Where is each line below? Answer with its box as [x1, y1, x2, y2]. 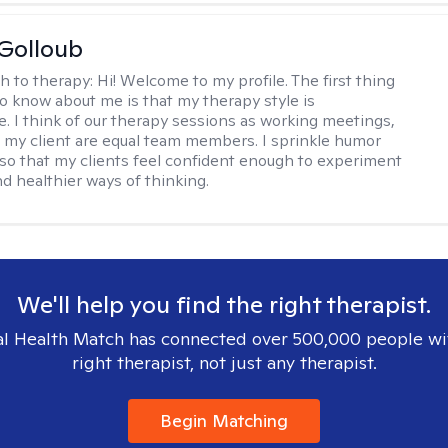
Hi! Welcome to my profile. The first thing [97, 70, 396, 91]
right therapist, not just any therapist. [71, 351, 377, 374]
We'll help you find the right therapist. [17, 289, 431, 320]
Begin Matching [160, 409, 288, 432]
